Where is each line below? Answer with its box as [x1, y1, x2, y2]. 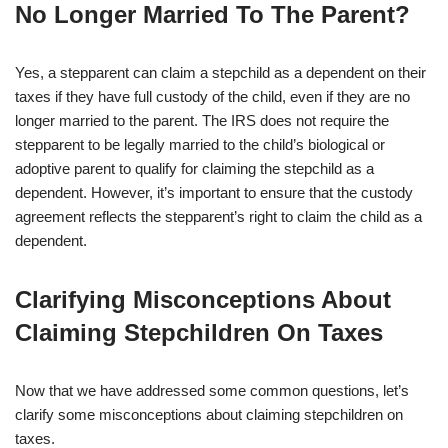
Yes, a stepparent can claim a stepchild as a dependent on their [15, 64, 426, 82]
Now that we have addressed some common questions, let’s [15, 382, 409, 400]
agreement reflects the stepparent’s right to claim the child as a [15, 208, 422, 226]
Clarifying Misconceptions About [15, 286, 391, 314]
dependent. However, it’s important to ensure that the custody [15, 184, 413, 202]
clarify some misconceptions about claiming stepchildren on [15, 406, 403, 424]
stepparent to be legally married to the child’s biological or [15, 136, 385, 154]
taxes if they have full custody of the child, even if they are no [15, 88, 410, 106]
